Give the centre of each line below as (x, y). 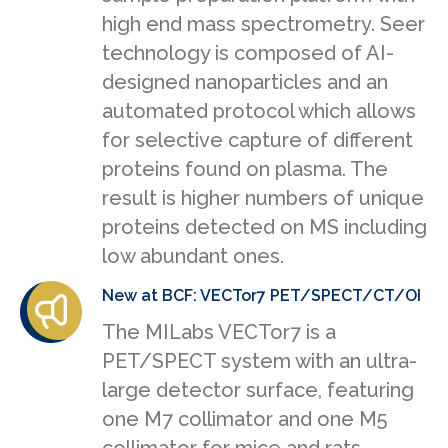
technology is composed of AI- (248, 53)
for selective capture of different (257, 140)
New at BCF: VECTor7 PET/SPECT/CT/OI (261, 296)
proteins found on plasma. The (245, 169)
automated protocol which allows (259, 111)
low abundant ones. (193, 256)
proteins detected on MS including (264, 227)
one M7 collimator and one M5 (244, 419)
